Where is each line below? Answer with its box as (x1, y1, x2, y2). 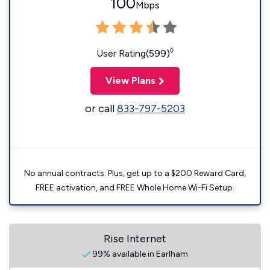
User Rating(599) (96, 48, 170, 59)
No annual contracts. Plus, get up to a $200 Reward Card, (24, 168, 246, 178)
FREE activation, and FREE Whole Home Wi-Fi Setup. (36, 183, 234, 193)
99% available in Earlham (90, 249, 188, 259)
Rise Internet (104, 232, 166, 245)
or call (85, 102, 117, 115)
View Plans (105, 75, 155, 86)
